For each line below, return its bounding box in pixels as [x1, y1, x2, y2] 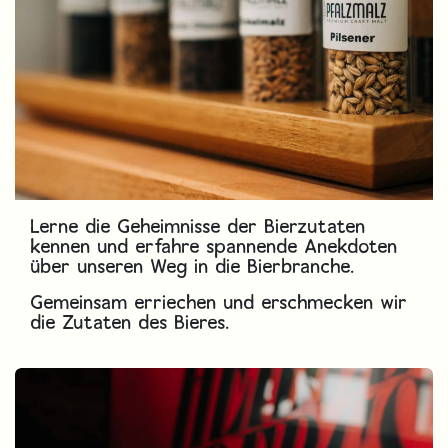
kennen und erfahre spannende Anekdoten [31, 233, 398, 259]
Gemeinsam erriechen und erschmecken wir [31, 289, 408, 315]
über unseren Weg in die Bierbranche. [31, 253, 362, 279]
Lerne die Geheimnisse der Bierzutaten [31, 213, 366, 239]
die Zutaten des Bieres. [31, 309, 230, 335]
